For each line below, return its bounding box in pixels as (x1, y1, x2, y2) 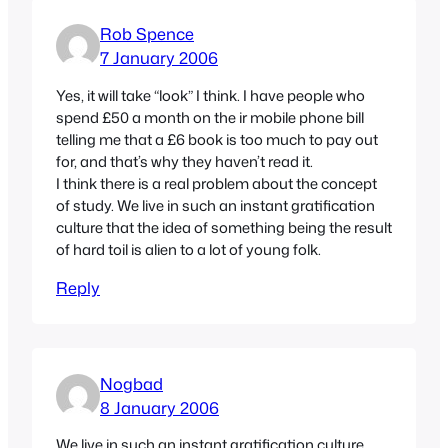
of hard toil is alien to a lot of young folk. (56, 239, 321, 261)
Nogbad (100, 371, 163, 395)
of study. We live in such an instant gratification (56, 195, 375, 217)
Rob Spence (100, 22, 194, 46)
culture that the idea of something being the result (56, 217, 392, 239)
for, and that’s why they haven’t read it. (56, 151, 313, 173)
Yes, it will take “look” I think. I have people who (56, 85, 365, 107)
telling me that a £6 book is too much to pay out (56, 129, 378, 151)
